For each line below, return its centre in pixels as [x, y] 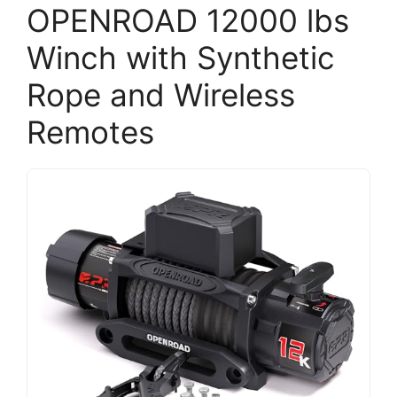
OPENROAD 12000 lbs [188, 20]
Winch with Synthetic [181, 58]
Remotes [90, 132]
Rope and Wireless [161, 95]
